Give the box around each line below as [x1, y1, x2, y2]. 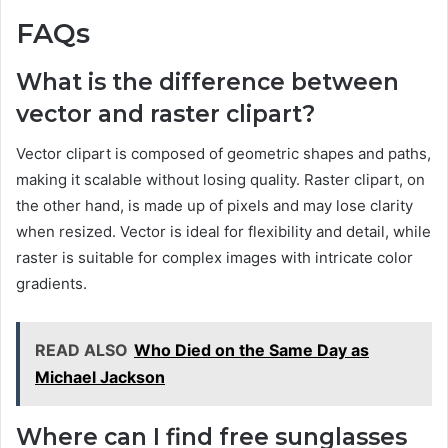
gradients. [16, 274, 87, 294]
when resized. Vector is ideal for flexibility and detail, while [16, 222, 431, 242]
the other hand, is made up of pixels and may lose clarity [16, 196, 413, 216]
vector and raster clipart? [16, 99, 315, 128]
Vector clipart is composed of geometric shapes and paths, [16, 144, 431, 164]
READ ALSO [35, 340, 128, 361]
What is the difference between [16, 67, 399, 96]
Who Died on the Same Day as [134, 340, 369, 361]
